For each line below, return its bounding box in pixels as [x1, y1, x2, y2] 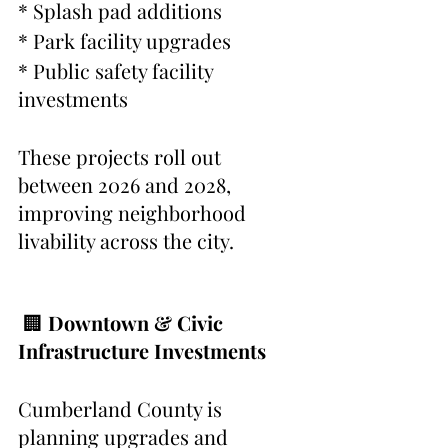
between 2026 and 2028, [18, 171, 236, 199]
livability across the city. [18, 227, 234, 255]
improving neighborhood [18, 199, 251, 227]
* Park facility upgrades [18, 27, 231, 55]
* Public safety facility [18, 57, 218, 85]
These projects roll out [18, 143, 226, 171]
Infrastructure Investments [18, 337, 266, 365]
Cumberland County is [18, 395, 227, 423]
